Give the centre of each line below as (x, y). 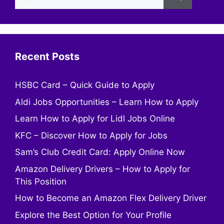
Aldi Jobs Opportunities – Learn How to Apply (107, 102)
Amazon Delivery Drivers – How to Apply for (102, 169)
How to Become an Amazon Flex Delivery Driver (111, 198)
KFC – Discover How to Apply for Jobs (91, 135)
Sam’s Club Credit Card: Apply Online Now (100, 152)
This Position (41, 181)
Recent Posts (47, 56)
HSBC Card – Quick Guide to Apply (85, 85)
